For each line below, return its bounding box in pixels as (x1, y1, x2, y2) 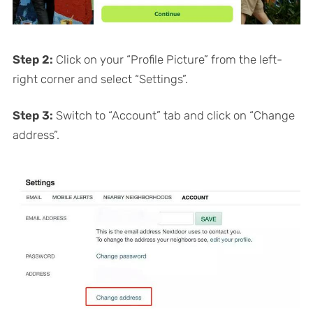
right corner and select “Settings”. (12, 71, 188, 86)
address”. (12, 127, 59, 142)
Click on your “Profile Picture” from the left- (55, 52, 282, 66)
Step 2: (12, 52, 56, 66)
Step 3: (12, 108, 56, 122)
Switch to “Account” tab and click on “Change (55, 108, 295, 122)
